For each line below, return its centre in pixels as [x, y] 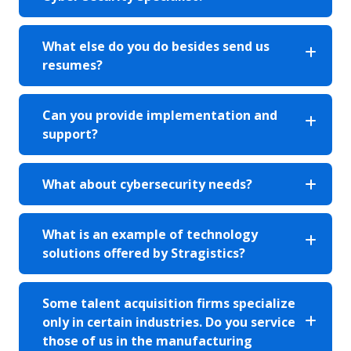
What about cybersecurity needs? [147, 184]
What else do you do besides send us [156, 46]
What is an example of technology [150, 234]
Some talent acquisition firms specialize [169, 303]
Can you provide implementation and [160, 115]
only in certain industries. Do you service [169, 322]
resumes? [72, 65]
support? [70, 134]
